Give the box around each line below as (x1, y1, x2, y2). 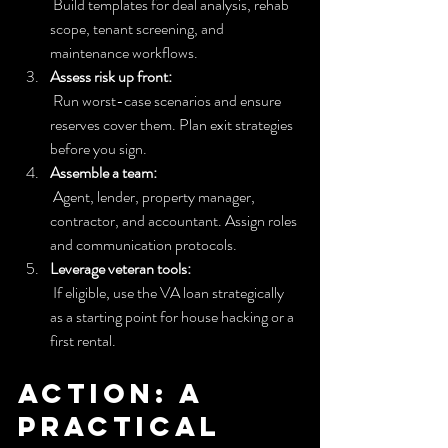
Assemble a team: (50, 160, 157, 184)
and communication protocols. (50, 232, 237, 256)
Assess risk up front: (50, 64, 172, 88)
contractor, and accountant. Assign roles (50, 208, 300, 232)
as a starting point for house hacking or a (50, 304, 297, 328)
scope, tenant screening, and (50, 16, 227, 40)
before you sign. (50, 136, 147, 160)
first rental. (50, 328, 116, 352)
